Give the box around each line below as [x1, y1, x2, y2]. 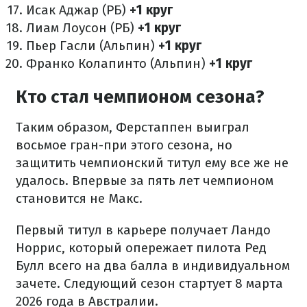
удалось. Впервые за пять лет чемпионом [16, 173, 273, 188]
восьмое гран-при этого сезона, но [16, 137, 232, 153]
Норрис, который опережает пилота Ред [16, 240, 267, 256]
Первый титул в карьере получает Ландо [16, 222, 271, 238]
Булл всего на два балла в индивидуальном [16, 258, 290, 273]
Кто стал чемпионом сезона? [16, 86, 265, 108]
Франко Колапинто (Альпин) [26, 56, 209, 71]
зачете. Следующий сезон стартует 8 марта [16, 275, 283, 291]
